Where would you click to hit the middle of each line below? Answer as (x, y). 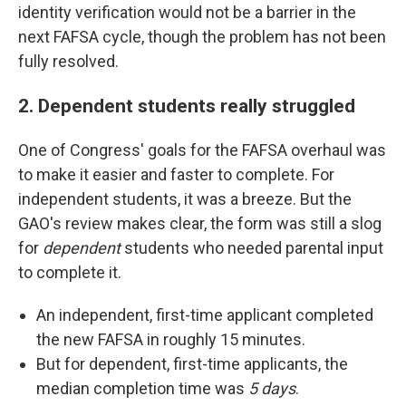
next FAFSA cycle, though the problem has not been (202, 37)
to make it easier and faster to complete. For (176, 174)
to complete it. (70, 272)
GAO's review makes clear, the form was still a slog (200, 223)
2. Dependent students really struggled (187, 106)
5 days (272, 388)
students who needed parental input (252, 248)
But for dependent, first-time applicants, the (192, 364)
